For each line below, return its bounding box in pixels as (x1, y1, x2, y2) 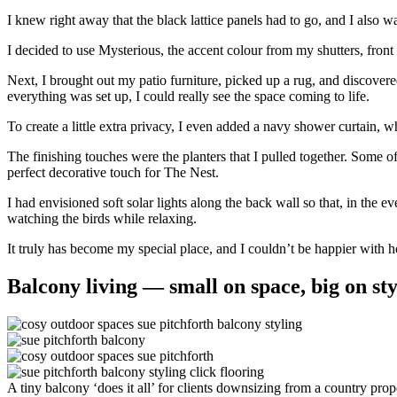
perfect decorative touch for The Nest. (7, 165, 219, 181)
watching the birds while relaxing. (7, 211, 197, 227)
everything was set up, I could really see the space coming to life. (7, 89, 370, 105)
